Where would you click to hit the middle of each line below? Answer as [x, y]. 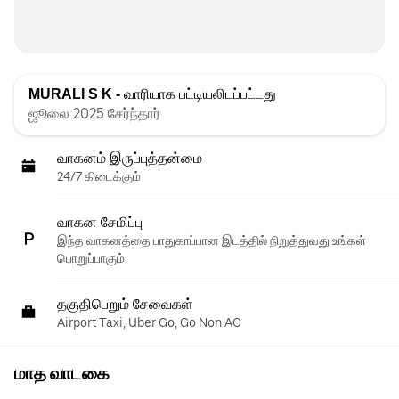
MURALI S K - [74, 94]
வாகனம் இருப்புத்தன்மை [130, 158]
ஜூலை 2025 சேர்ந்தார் [94, 114]
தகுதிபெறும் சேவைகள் [125, 304]
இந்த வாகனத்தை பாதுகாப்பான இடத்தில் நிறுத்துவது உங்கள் [212, 240]
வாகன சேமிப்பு [100, 222]
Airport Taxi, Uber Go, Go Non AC [149, 322]
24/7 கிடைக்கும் [99, 176]
